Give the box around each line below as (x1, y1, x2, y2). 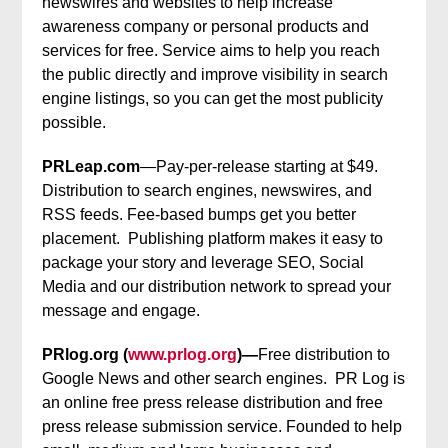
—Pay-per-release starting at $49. (140, 158, 383, 175)
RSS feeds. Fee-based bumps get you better (42, 206, 357, 223)
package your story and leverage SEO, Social (42, 254, 365, 271)
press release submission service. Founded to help (42, 418, 403, 435)
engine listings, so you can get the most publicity (42, 90, 384, 107)
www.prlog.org (128, 346, 238, 363)
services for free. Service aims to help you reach (42, 42, 381, 59)
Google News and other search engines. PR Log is (42, 370, 406, 387)
